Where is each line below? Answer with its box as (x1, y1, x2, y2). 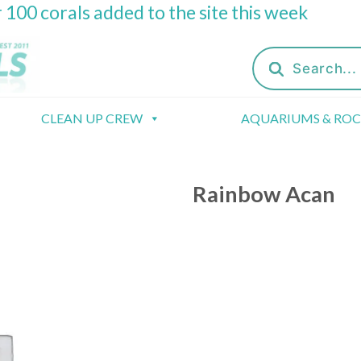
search (251, 56, 283, 68)
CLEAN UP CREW (41, 110, 143, 126)
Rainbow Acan (193, 180, 335, 207)
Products (251, 45, 296, 57)
